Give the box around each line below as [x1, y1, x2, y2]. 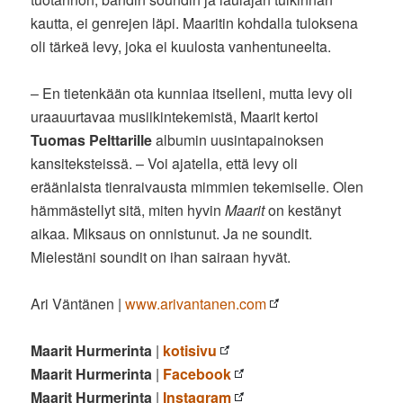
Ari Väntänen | [31, 292, 126, 314]
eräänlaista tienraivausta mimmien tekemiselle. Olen [31, 175, 364, 197]
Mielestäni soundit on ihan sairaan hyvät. [31, 246, 291, 267]
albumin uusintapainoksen [152, 129, 325, 150]
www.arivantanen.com [125, 292, 267, 314]
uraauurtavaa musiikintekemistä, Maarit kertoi [31, 105, 319, 127]
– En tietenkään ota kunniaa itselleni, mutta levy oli [31, 82, 354, 103]
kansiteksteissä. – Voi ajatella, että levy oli [31, 152, 299, 174]
